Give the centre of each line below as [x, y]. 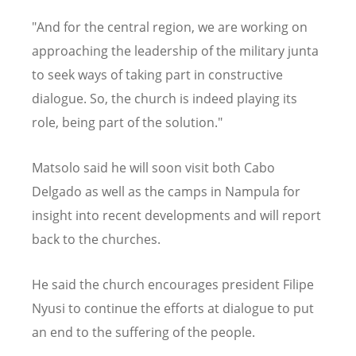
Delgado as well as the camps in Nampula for [166, 191]
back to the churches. [96, 239]
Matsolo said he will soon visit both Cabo [153, 167]
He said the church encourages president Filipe [173, 284]
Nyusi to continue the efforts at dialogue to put [173, 308]
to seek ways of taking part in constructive [157, 74]
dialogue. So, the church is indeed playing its [164, 98]
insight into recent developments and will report [176, 215]
